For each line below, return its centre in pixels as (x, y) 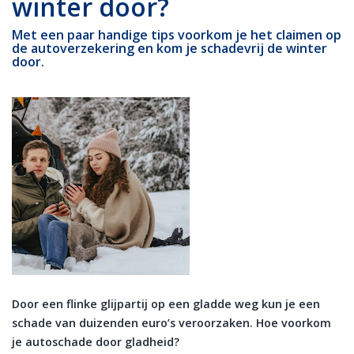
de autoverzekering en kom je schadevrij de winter (169, 48)
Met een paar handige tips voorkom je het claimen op (177, 35)
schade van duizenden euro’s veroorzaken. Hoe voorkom (171, 323)
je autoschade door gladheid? (97, 342)
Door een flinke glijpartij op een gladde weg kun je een (166, 304)
